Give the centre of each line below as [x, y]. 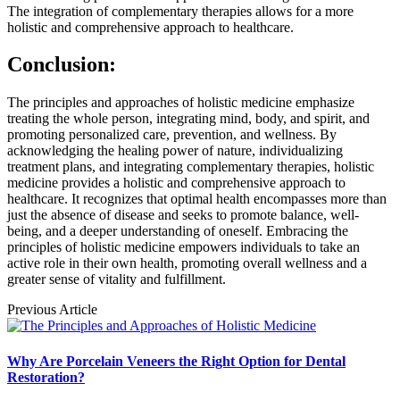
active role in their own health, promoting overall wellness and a [187, 263]
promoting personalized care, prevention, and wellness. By [172, 135]
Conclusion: [62, 65]
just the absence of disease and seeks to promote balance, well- [183, 215]
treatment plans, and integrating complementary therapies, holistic [191, 167]
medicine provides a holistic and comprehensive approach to [176, 183]
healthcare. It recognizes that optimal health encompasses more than [197, 199]
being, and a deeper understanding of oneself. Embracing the [178, 231]
